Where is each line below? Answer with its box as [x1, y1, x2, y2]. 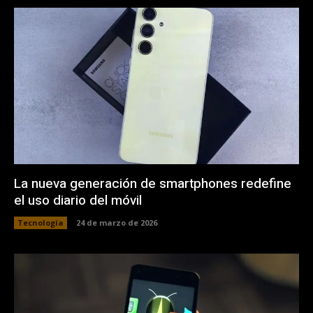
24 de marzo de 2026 [76, 217, 157, 228]
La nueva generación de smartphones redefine [14, 173, 291, 194]
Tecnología [17, 217, 64, 228]
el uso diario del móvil [14, 190, 142, 210]
